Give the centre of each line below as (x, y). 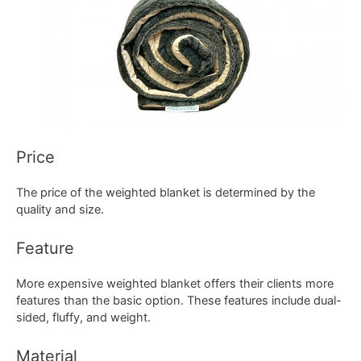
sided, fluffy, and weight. (83, 318)
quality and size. (60, 209)
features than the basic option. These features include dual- (179, 301)
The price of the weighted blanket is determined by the (166, 192)
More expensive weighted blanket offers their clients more (175, 284)
